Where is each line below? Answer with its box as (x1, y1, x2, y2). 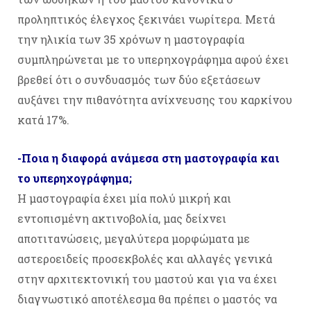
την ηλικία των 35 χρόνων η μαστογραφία (17, 32, 244, 47)
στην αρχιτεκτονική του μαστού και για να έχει (17, 271, 277, 287)
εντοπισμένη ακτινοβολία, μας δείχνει (17, 211, 226, 226)
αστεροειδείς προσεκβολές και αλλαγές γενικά (17, 251, 272, 267)
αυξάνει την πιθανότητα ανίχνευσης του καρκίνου (17, 92, 292, 108)
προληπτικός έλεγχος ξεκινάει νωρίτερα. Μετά (17, 12, 275, 27)
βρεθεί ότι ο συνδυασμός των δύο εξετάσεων (17, 72, 260, 87)
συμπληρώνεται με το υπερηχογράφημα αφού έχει (17, 52, 289, 67)
